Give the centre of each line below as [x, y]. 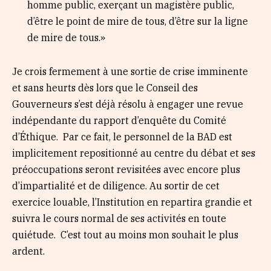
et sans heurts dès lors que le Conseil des [105, 87]
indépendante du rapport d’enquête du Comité [119, 120]
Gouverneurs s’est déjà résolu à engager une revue [128, 104]
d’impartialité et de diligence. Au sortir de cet [116, 185]
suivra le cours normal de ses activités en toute [119, 218]
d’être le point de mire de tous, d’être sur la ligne [138, 21]
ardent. [28, 251]
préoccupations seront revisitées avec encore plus [126, 169]
